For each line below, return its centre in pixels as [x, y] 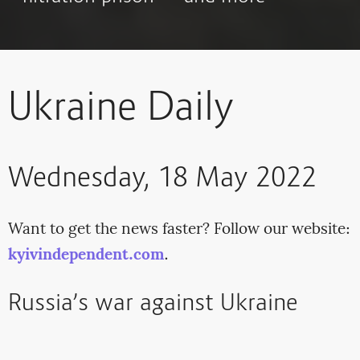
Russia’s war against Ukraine [153, 305]
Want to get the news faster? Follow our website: [179, 230]
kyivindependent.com [86, 256]
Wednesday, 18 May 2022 [162, 180]
